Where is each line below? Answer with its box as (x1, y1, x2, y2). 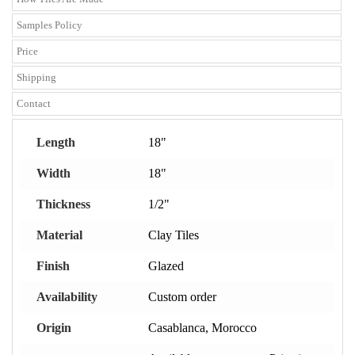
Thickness (36, 197, 90, 211)
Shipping (17, 71, 56, 83)
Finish (36, 259, 70, 273)
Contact (17, 97, 51, 109)
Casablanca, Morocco (148, 321, 257, 334)
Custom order (148, 290, 216, 303)
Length (36, 136, 75, 149)
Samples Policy (17, 19, 82, 31)
